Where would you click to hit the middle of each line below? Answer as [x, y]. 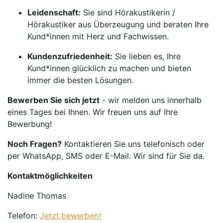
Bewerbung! [30, 124]
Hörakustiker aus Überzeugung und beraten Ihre [118, 24]
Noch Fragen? [35, 144]
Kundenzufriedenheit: [70, 56]
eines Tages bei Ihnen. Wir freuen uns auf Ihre [93, 112]
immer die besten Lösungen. [80, 80]
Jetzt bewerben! [71, 216]
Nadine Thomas [37, 196]
